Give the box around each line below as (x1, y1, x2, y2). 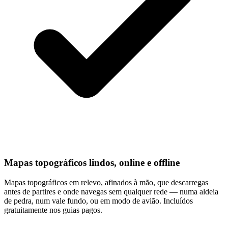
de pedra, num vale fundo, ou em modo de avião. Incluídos (4, 196, 193, 206)
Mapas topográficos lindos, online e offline (4, 157, 180, 168)
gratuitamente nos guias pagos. (4, 206, 102, 215)
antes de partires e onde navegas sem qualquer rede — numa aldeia (4, 187, 218, 196)
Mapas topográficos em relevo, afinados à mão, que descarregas (4, 178, 208, 187)
